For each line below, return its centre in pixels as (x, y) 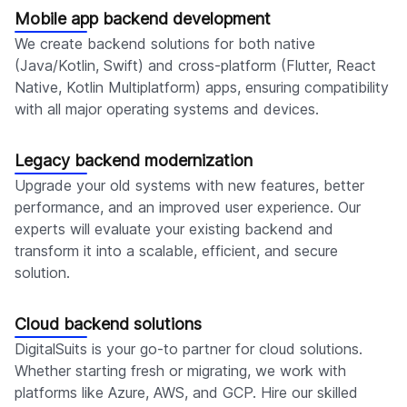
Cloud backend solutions (108, 324)
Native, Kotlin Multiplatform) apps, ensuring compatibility (202, 88)
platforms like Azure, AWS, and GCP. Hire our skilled (186, 393)
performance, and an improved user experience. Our (188, 208)
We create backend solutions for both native (165, 44)
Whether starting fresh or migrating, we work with (180, 371)
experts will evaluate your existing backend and (174, 229)
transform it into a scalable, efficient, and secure (176, 251)
